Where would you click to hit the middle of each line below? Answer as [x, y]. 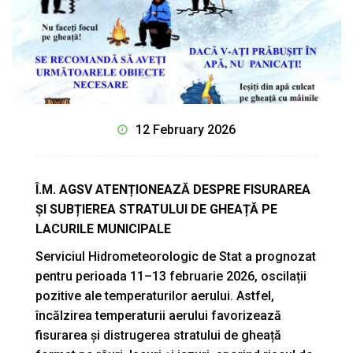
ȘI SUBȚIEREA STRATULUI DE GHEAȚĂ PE [156, 210]
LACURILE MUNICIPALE [103, 229]
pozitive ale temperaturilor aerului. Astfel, [155, 296]
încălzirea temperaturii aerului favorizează [158, 316]
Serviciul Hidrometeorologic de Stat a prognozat [176, 257]
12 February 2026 [186, 130]
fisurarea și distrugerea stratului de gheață [158, 336]
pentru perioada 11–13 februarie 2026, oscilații [171, 277]
